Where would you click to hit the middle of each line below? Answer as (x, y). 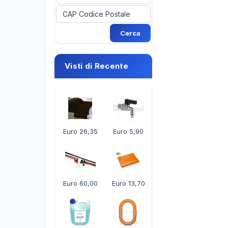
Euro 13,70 (128, 183)
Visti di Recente (96, 66)
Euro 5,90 (128, 131)
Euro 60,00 (80, 183)
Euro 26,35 (80, 131)
